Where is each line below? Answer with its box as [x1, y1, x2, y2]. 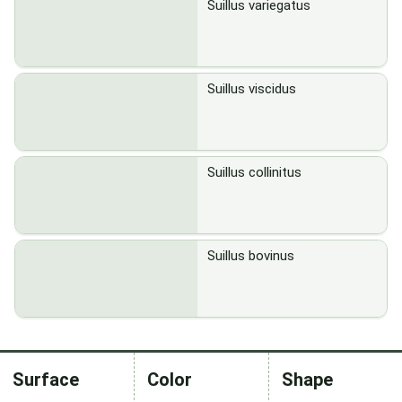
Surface [13, 369, 79, 390]
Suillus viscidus [207, 81, 296, 97]
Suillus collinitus [207, 164, 301, 180]
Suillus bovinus [207, 248, 294, 264]
